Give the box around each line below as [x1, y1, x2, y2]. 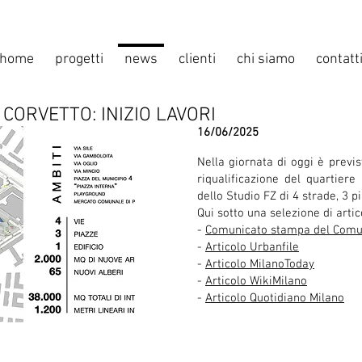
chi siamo [237, 51, 295, 68]
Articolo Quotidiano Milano [205, 291, 344, 305]
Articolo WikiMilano [205, 274, 307, 288]
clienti [179, 51, 216, 68]
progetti [55, 51, 103, 68]
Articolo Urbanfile [205, 240, 299, 255]
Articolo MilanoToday [205, 257, 314, 271]
